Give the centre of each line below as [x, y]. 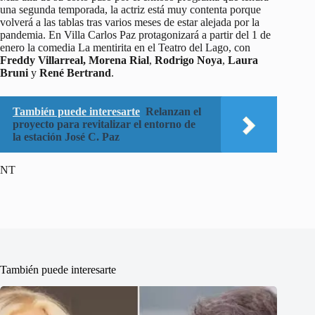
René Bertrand [75, 72]
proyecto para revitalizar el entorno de [104, 124]
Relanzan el [173, 111]
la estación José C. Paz [66, 136]
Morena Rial [119, 60]
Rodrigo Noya [188, 60]
